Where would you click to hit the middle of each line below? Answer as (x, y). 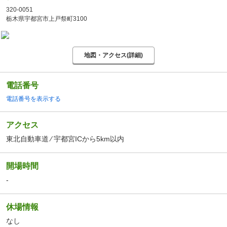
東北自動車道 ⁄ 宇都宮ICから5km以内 (65, 139)
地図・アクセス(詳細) (113, 55)
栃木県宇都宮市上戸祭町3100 (47, 19)
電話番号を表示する (33, 99)
